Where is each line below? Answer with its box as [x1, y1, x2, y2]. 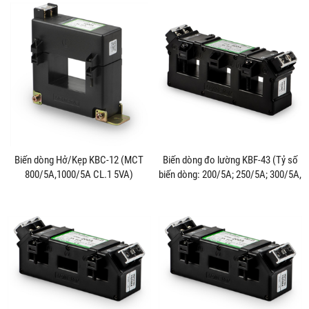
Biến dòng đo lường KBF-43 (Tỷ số [162, 153, 298, 166]
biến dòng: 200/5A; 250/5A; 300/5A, [159, 168, 301, 181]
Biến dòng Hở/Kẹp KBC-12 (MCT [14, 153, 143, 166]
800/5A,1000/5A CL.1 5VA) [25, 168, 133, 181]
